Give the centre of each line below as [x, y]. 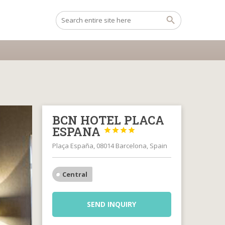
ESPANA [78, 132]
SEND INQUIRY [112, 204]
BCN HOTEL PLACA [108, 120]
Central [75, 174]
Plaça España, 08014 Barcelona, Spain [109, 146]
